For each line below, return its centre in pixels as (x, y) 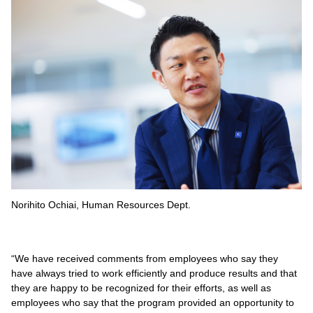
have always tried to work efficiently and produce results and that (154, 273)
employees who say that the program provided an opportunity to (153, 302)
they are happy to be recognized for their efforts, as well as (141, 287)
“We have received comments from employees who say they (145, 258)
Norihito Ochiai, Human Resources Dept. (101, 204)
